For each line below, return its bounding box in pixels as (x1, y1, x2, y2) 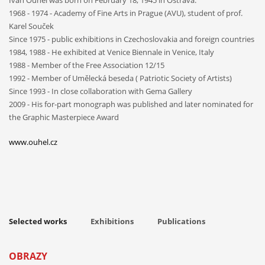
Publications (157, 215, 205, 227)
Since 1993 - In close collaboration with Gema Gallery (9, 85, 192, 96)
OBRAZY (9, 249, 47, 263)
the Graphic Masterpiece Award (9, 111, 119, 122)
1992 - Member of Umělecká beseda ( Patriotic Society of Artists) (9, 72, 232, 83)
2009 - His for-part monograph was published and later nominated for (9, 98, 253, 109)
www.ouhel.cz (9, 136, 57, 147)
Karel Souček (9, 20, 54, 31)
